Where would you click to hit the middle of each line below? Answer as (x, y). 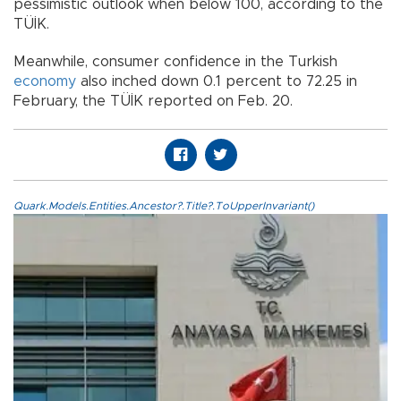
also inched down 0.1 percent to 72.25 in (217, 82)
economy (45, 82)
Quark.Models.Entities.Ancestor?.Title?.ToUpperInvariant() (164, 206)
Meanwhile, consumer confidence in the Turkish (175, 62)
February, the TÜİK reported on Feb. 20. (153, 102)
